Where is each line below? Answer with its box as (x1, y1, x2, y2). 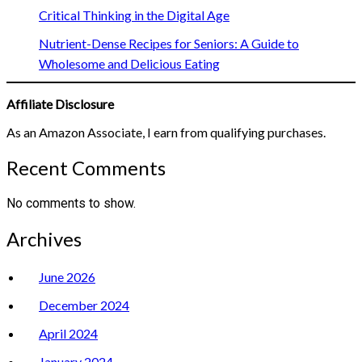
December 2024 (39, 297, 129, 314)
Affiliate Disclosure (6, 96, 114, 112)
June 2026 (39, 269, 95, 285)
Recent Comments (6, 156, 166, 180)
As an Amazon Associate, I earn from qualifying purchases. (6, 124, 326, 141)
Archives (6, 227, 82, 251)
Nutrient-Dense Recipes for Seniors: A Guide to (39, 36, 299, 52)
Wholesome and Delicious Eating (39, 56, 220, 72)
